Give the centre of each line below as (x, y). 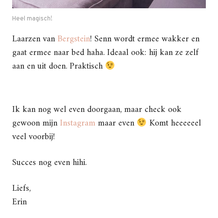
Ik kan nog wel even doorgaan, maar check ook (97, 110)
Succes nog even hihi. (49, 163)
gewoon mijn (36, 124)
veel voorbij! (34, 137)
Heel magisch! (32, 19)
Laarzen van (35, 39)
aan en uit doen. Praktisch (59, 67)
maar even (117, 124)
